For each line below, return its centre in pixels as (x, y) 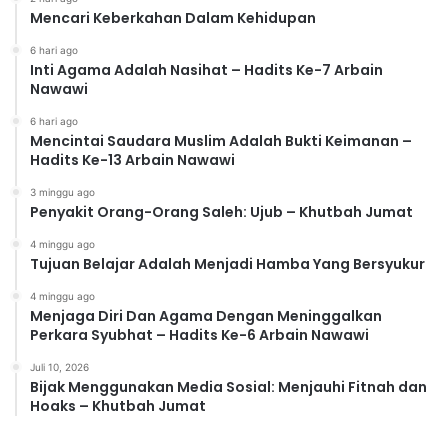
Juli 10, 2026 (59, 366)
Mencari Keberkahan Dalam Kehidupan (173, 17)
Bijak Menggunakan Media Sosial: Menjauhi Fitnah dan (228, 386)
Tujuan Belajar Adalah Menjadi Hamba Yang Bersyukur (227, 263)
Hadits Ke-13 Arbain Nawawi (132, 159)
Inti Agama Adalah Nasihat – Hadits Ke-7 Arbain (206, 69)
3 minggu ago (62, 191)
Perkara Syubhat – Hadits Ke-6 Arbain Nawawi (199, 334)
